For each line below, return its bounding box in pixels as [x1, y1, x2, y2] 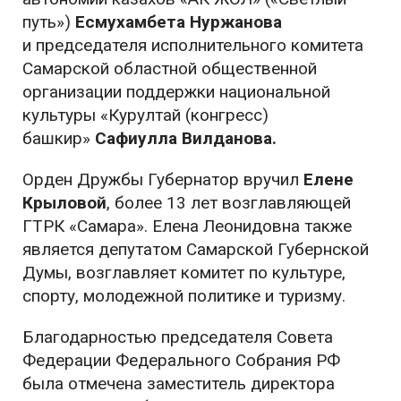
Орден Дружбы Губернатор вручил [22, 169, 303, 191]
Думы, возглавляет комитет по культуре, [22, 262, 346, 284]
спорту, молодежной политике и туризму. [22, 286, 346, 307]
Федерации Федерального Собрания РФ [22, 350, 340, 371]
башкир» [22, 128, 95, 149]
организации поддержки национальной [22, 81, 330, 103]
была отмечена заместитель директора [22, 373, 335, 395]
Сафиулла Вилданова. [95, 128, 277, 149]
